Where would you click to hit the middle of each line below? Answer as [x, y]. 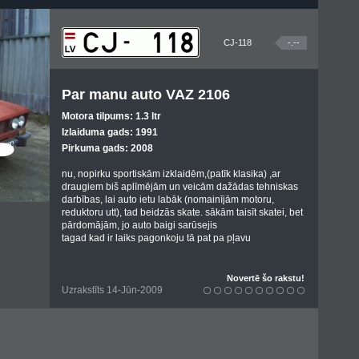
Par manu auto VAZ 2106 [146, 95]
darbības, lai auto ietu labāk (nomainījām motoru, [168, 200]
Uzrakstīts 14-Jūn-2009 [112, 290]
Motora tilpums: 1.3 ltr [111, 116]
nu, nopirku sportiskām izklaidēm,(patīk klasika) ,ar [171, 174]
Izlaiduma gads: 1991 [110, 132]
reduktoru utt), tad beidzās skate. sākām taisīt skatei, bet [182, 212]
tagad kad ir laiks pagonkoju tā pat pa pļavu [156, 238]
